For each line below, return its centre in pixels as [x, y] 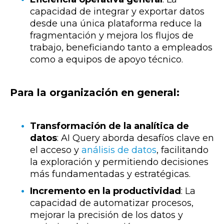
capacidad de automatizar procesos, [112, 203]
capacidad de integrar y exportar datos [117, 11]
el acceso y [56, 150]
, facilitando [182, 150]
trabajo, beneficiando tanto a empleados [121, 47]
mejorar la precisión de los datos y [106, 215]
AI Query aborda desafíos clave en [137, 138]
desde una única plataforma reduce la [116, 23]
